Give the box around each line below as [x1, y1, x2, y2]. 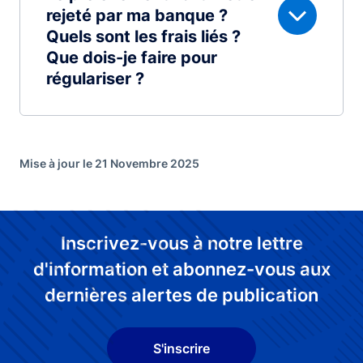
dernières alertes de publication [45, 284, 318, 305]
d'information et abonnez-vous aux [32, 258, 331, 280]
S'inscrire [153, 340, 210, 357]
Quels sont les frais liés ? [46, 27, 241, 46]
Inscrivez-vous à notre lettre [60, 233, 303, 254]
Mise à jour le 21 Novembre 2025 [19, 156, 199, 170]
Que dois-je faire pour [46, 48, 217, 67]
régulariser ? [46, 69, 144, 88]
